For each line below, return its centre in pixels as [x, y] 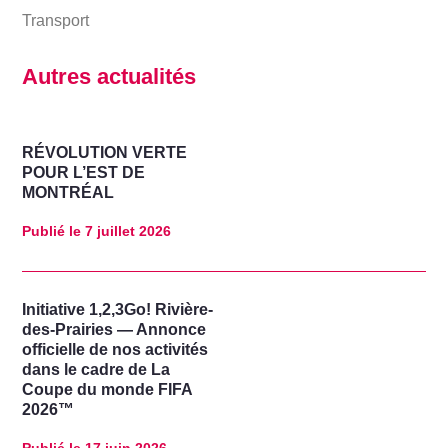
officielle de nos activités [115, 350]
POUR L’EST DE [84, 172]
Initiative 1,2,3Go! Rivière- [118, 310]
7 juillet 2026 [126, 230]
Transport [56, 20]
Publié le [52, 230]
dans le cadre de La [96, 370]
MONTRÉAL [68, 192]
